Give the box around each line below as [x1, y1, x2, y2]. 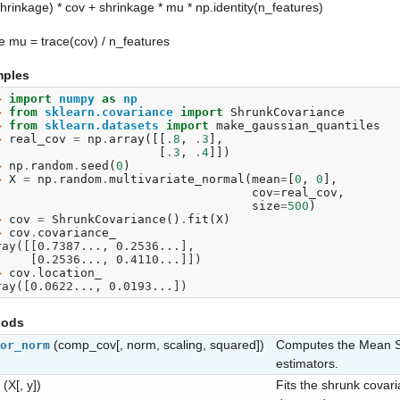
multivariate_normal [109, 171, 245, 186]
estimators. [276, 355, 338, 371]
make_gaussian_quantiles [216, 118, 380, 132]
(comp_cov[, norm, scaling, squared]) [54, 337, 264, 352]
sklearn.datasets [45, 118, 159, 132]
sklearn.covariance [45, 104, 173, 119]
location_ [37, 265, 102, 279]
